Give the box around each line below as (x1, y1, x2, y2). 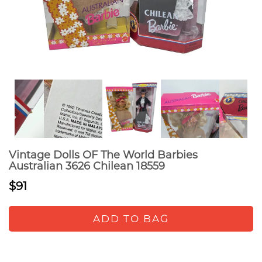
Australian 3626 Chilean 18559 (9, 160, 165, 173)
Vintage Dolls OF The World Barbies (9, 149, 198, 161)
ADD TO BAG (93, 213, 169, 225)
